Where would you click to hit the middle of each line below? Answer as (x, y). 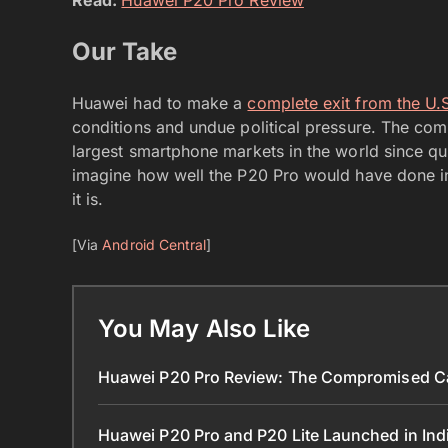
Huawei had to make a (160, 102)
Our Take (125, 51)
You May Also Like (204, 328)
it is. (88, 198)
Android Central (154, 244)
